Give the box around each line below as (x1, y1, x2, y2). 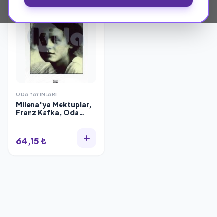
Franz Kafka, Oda (16, 108, 79, 117)
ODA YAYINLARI (16, 92, 57, 97)
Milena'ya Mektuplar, (16, 100, 92, 108)
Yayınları (16, 116, 46, 125)
